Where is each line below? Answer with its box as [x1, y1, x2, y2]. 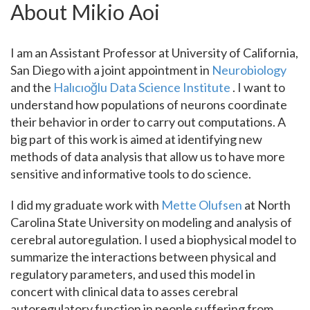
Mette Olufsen [161, 197, 242, 212]
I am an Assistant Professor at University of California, [10, 45, 298, 60]
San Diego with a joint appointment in [10, 62, 212, 77]
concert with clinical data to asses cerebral [10, 284, 238, 299]
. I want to [232, 80, 285, 95]
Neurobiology [212, 62, 286, 77]
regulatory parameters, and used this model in [10, 266, 255, 282]
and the [10, 80, 53, 95]
